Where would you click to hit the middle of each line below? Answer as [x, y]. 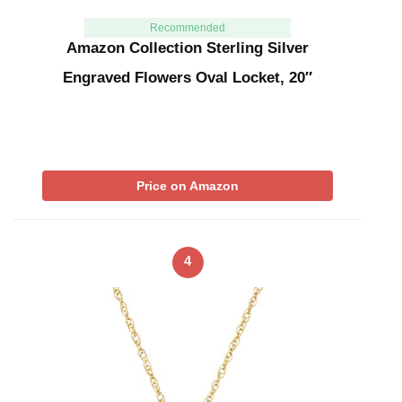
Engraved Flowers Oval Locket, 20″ [188, 78]
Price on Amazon [188, 186]
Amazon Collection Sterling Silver [188, 48]
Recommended [187, 28]
